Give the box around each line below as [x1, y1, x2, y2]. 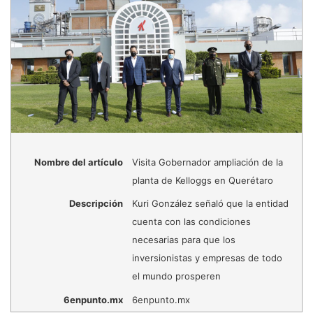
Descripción [68, 198, 123, 210]
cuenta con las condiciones [131, 216, 251, 228]
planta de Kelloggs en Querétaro [131, 174, 273, 186]
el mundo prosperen [131, 270, 221, 282]
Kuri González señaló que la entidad [131, 198, 289, 210]
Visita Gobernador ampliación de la [131, 156, 283, 168]
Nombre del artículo [34, 156, 123, 168]
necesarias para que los [131, 234, 235, 246]
